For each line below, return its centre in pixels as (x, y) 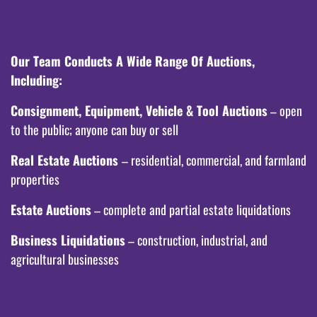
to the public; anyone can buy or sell (94, 129)
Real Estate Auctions (66, 160)
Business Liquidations (68, 240)
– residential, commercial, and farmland (214, 160)
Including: (36, 80)
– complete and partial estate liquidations (191, 209)
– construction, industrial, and (196, 240)
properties (35, 179)
